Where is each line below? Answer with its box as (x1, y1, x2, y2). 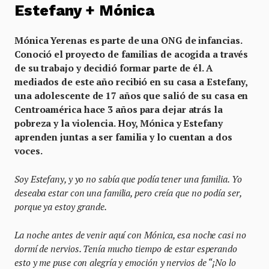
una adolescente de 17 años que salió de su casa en (14, 89, 249, 101)
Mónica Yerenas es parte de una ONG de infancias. (14, 34, 242, 46)
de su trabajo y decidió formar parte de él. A (14, 61, 213, 74)
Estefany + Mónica (14, 1, 154, 19)
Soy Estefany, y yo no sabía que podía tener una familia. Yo (14, 172, 242, 185)
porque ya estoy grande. (14, 200, 107, 213)
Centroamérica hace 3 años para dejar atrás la (14, 103, 223, 115)
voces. (14, 144, 43, 157)
